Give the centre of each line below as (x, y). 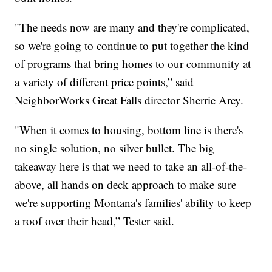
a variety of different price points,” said (104, 81)
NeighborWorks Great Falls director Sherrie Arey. (129, 100)
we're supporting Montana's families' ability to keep (133, 202)
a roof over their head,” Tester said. (95, 220)
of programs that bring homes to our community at (133, 63)
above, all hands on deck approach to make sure (126, 184)
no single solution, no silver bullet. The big (115, 148)
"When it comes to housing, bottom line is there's (129, 129)
